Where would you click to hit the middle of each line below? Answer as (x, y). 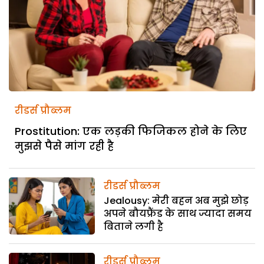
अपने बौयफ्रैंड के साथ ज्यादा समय (178, 213)
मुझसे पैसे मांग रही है (64, 146)
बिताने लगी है (134, 226)
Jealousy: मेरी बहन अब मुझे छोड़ (176, 200)
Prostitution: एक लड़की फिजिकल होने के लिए (131, 131)
